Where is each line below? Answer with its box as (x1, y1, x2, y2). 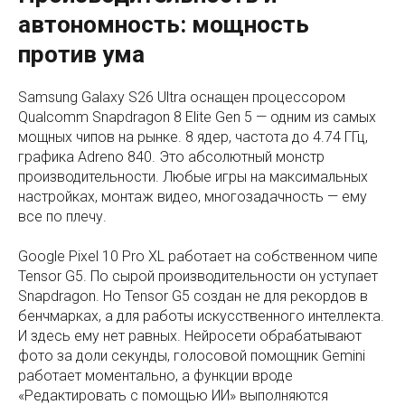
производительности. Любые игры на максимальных (18, 168, 368, 186)
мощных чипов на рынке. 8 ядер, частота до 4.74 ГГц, (18, 128, 368, 146)
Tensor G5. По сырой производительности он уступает (18, 268, 378, 286)
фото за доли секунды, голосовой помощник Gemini (18, 347, 365, 365)
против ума (18, 41, 145, 69)
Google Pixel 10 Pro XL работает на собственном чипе (18, 248, 378, 266)
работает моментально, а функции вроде (18, 367, 293, 385)
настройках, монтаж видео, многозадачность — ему (18, 188, 367, 206)
